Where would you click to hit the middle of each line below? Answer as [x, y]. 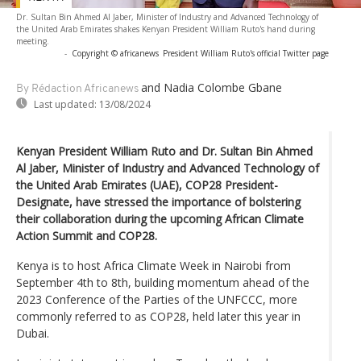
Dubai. [33, 333]
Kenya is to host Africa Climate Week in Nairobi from [154, 265]
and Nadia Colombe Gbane [212, 87]
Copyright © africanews [115, 53]
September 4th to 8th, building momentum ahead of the [163, 282]
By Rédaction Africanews [77, 89]
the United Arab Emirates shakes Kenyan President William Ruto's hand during [166, 29]
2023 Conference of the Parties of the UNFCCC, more [157, 299]
